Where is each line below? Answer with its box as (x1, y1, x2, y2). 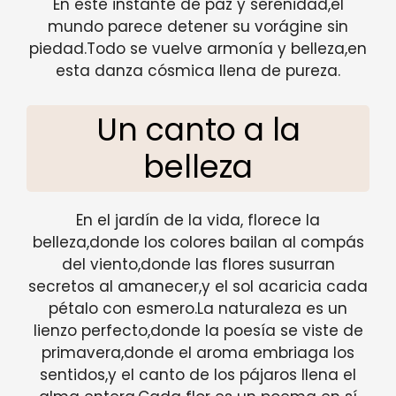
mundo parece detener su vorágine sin (48, 16, 348, 38)
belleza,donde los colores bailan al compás (32, 231, 364, 253)
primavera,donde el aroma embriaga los (42, 341, 354, 363)
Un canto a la (95, 107, 301, 151)
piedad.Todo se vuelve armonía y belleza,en (29, 38, 367, 60)
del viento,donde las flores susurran (61, 253, 335, 275)
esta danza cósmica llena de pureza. (56, 60, 340, 82)
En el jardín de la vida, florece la (76, 209, 320, 231)
